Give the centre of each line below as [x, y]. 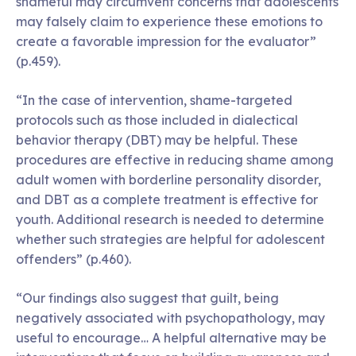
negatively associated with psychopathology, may [170, 317]
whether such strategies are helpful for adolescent [170, 239]
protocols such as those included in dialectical [157, 120]
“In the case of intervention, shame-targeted [154, 100]
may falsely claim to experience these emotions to [169, 21]
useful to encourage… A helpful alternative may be [171, 337]
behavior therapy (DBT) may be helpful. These [157, 139]
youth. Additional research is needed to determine [170, 219]
